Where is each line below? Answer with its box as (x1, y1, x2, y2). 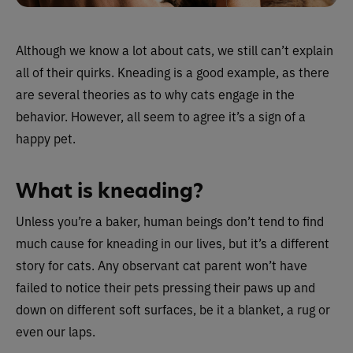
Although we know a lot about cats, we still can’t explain (16, 41, 333, 58)
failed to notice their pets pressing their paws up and (16, 278, 315, 295)
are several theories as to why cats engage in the (16, 85, 295, 102)
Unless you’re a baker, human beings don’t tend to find (16, 212, 324, 229)
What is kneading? (16, 177, 203, 204)
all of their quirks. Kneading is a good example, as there (16, 63, 329, 80)
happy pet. (16, 129, 76, 147)
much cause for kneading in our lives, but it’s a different (16, 234, 329, 251)
